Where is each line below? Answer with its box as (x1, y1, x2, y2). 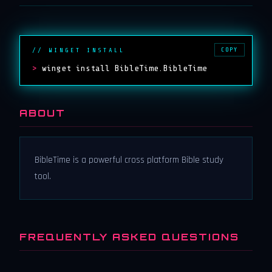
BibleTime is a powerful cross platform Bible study (35, 154, 223, 166)
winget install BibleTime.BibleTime (42, 63, 207, 73)
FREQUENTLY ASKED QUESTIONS (19, 231, 239, 243)
